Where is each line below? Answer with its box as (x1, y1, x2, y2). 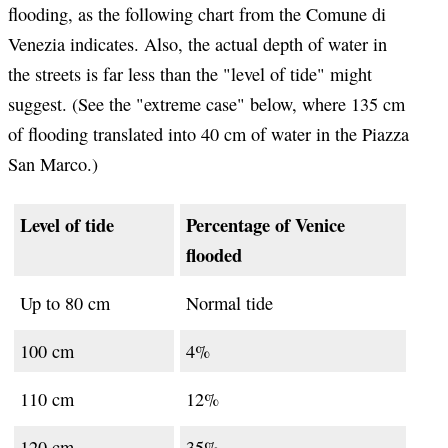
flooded (186, 240, 242, 268)
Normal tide (186, 290, 273, 315)
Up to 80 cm (20, 290, 110, 315)
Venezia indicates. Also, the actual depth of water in (8, 32, 387, 57)
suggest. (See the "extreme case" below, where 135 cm (8, 92, 405, 117)
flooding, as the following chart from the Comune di (8, 2, 386, 27)
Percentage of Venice (186, 210, 345, 238)
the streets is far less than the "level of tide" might (8, 62, 372, 87)
